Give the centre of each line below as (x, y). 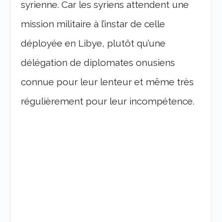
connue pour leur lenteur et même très (108, 82)
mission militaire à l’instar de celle (93, 24)
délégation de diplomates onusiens (98, 62)
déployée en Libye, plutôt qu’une (93, 43)
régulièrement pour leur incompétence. (108, 101)
